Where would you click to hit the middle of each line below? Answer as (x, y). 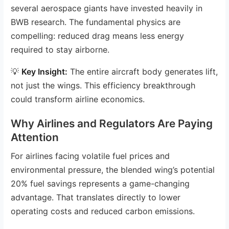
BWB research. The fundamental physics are (96, 22)
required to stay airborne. (60, 49)
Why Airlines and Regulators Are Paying (112, 123)
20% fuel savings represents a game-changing (100, 183)
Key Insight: (45, 71)
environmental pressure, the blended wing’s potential (113, 169)
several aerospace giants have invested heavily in (107, 8)
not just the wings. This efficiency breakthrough (103, 85)
